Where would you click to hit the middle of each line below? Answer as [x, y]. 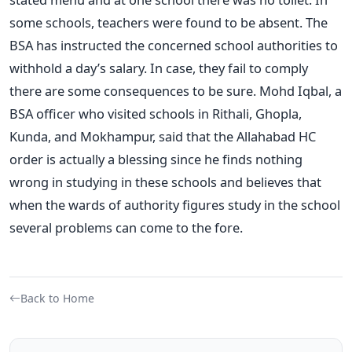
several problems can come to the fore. [126, 227]
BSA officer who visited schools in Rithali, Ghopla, [156, 113]
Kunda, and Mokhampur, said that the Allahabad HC [163, 136]
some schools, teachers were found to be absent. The [169, 22]
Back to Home [57, 298]
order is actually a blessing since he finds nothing [156, 159]
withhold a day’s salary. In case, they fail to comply [159, 68]
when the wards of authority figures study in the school [175, 204]
